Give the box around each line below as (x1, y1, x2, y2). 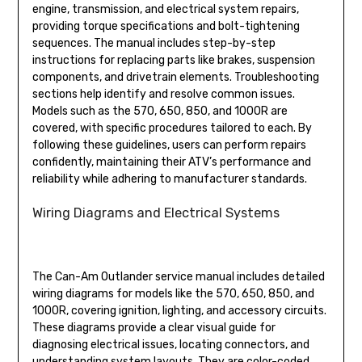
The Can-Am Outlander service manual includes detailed (32, 269, 325, 284)
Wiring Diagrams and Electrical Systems (32, 204, 280, 221)
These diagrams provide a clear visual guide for (32, 320, 276, 335)
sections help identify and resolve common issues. (32, 86, 295, 101)
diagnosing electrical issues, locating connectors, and (32, 337, 309, 351)
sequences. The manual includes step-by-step (32, 36, 276, 50)
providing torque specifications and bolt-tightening (32, 19, 300, 33)
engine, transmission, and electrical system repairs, (32, 2, 299, 16)
